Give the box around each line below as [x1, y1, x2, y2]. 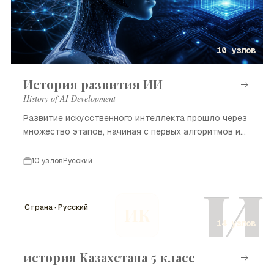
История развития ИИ [23, 75, 163, 92]
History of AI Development [23, 92, 116, 104]
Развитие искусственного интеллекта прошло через [23, 112, 247, 124]
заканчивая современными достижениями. [23, 139, 202, 150]
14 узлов [217, 217, 256, 229]
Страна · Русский [24, 202, 88, 212]
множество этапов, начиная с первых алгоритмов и [23, 125, 240, 137]
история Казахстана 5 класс [23, 248, 195, 265]
